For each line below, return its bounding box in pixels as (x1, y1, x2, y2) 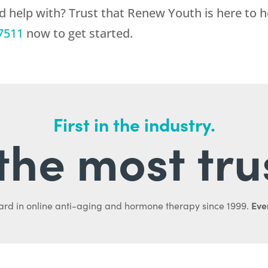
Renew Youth (127, 5, 202, 22)
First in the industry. (53, 111, 215, 137)
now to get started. (23, 25, 133, 42)
